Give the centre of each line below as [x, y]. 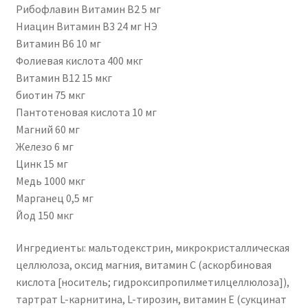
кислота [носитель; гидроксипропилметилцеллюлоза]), [152, 282]
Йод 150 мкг [44, 215]
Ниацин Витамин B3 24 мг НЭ [86, 26]
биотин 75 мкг [50, 95]
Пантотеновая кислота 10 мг [86, 112]
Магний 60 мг [47, 129]
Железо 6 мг [44, 146]
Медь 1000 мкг [50, 180]
